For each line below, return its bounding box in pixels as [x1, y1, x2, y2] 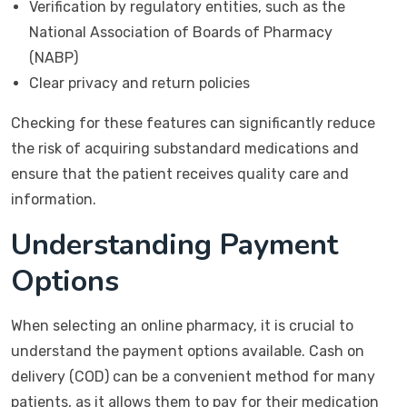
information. [11, 191, 96, 208]
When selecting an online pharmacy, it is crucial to [11, 317, 353, 334]
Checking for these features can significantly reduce [11, 114, 375, 132]
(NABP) [29, 49, 78, 66]
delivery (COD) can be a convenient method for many [11, 368, 375, 385]
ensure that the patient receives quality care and [11, 165, 349, 183]
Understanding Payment [11, 225, 338, 264]
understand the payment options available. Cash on [11, 342, 364, 360]
